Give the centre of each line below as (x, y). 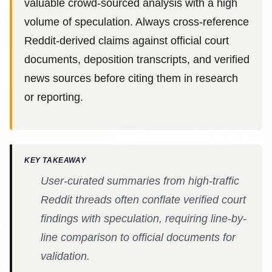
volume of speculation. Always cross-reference (137, 22)
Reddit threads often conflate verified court (143, 200)
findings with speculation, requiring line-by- (144, 219)
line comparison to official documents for (138, 238)
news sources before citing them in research (131, 78)
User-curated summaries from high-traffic (140, 181)
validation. (65, 257)
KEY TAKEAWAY (55, 161)
